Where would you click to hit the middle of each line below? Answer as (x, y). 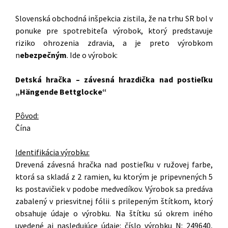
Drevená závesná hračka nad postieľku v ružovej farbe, (114, 164)
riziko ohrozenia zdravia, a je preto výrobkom (114, 43)
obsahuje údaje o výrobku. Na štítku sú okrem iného (114, 213)
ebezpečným (43, 55)
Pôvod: (27, 116)
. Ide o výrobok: (92, 55)
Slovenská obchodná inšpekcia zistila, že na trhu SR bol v (114, 18)
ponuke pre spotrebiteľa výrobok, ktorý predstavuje (114, 31)
